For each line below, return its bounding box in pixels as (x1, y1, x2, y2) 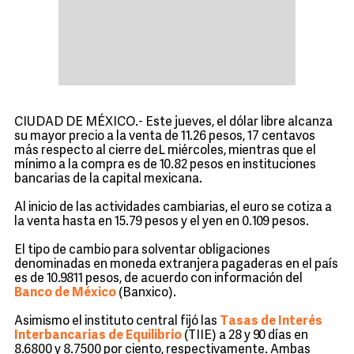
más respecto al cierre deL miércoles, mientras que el (14, 145, 316, 157)
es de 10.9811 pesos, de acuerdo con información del (14, 273, 303, 285)
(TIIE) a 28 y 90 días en (182, 330, 308, 342)
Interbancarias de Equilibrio (14, 330, 182, 342)
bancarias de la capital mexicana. (14, 173, 202, 186)
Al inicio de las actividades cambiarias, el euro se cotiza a (14, 201, 332, 214)
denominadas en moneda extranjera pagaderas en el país (14, 258, 338, 271)
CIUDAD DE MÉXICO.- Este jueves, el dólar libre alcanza (14, 116, 333, 129)
